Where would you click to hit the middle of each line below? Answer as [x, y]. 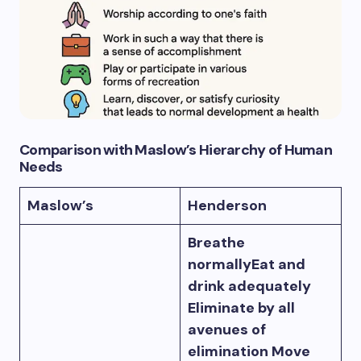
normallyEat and [247, 265]
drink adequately [249, 286]
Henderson [227, 206]
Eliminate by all [241, 308]
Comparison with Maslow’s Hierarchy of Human [176, 150]
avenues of [227, 330]
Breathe [216, 243]
